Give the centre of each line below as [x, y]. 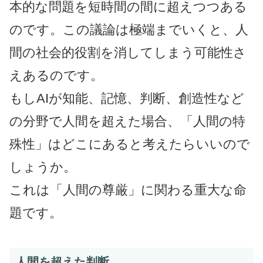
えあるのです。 [56, 75]
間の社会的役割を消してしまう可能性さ [128, 52]
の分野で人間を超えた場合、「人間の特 [127, 121]
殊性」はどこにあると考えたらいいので [130, 144]
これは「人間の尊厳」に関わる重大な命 [128, 190]
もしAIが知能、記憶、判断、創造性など [127, 98]
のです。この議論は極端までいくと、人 [129, 29]
